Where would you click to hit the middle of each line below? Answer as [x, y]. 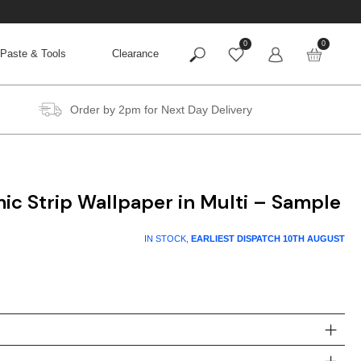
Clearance [135, 54]
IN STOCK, [168, 238]
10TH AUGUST [314, 238]
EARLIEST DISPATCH [237, 238]
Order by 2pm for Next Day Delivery [161, 109]
